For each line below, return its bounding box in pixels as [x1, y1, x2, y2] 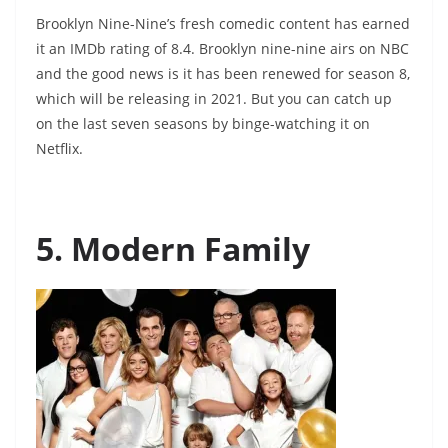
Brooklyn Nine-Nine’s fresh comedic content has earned [36, 14, 410, 34]
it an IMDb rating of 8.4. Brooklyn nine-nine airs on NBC [36, 39, 409, 59]
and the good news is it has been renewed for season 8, [36, 64, 410, 84]
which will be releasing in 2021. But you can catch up [36, 89, 392, 109]
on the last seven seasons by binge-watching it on [36, 114, 370, 134]
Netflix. [36, 139, 83, 159]
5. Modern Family [36, 227, 310, 271]
